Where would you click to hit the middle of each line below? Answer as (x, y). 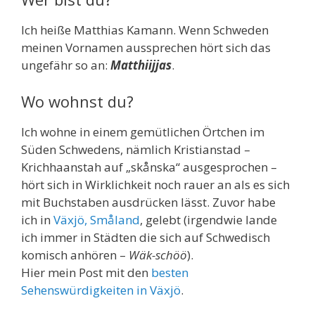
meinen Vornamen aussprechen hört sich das (146, 48)
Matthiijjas (141, 65)
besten (170, 272)
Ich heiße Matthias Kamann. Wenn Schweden (145, 30)
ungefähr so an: (66, 65)
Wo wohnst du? (77, 101)
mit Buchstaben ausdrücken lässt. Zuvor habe (148, 202)
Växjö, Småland (97, 219)
